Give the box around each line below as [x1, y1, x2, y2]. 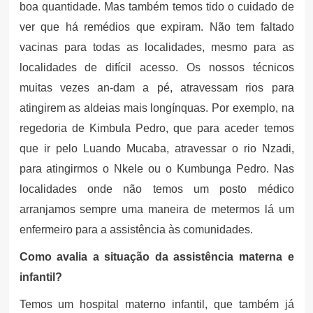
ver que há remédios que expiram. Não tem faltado [19, 20, 294, 33]
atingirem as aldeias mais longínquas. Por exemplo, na [19, 101, 294, 114]
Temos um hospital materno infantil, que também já [19, 298, 294, 310]
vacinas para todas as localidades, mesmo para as [19, 41, 294, 53]
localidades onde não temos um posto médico [19, 182, 294, 195]
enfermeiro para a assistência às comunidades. [19, 223, 253, 235]
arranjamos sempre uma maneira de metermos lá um [19, 203, 294, 215]
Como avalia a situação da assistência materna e [19, 250, 294, 263]
